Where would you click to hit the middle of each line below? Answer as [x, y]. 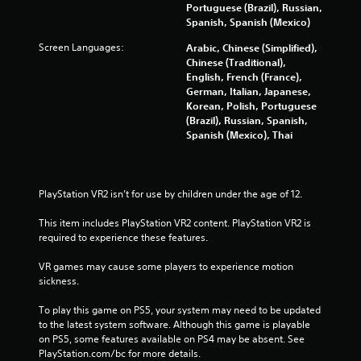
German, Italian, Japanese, [249, 91]
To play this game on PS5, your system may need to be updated [180, 310]
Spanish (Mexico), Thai [239, 135]
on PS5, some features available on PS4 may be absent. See [172, 339]
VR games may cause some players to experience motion [166, 267]
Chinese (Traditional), [236, 62]
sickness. [59, 281]
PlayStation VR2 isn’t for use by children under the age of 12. [170, 194]
